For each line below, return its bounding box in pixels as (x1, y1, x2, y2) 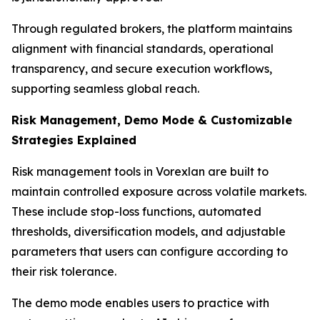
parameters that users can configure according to (11, 244, 288, 259)
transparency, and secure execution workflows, (11, 61, 272, 76)
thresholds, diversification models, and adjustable (11, 224, 286, 239)
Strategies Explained (11, 133, 136, 148)
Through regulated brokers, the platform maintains (11, 21, 292, 36)
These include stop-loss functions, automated (11, 204, 261, 219)
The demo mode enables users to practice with (11, 296, 269, 311)
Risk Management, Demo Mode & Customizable (11, 113, 292, 128)
